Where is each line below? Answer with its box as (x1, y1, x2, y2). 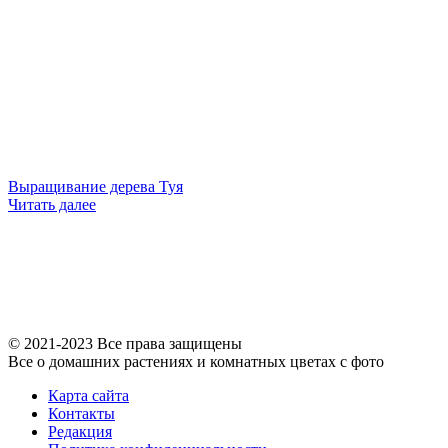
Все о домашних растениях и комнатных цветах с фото (8, 352, 384, 370)
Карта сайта (48, 386, 129, 404)
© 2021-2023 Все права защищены (8, 334, 242, 352)
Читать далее (8, 195, 96, 213)
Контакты (48, 404, 115, 422)
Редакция (48, 422, 112, 440)
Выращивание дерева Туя (8, 177, 183, 195)
